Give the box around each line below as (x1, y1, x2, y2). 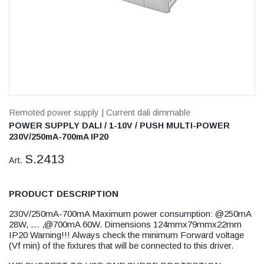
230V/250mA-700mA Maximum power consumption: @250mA (9, 209, 251, 219)
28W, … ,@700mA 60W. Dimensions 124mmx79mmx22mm (9, 219, 242, 229)
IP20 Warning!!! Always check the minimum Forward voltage (9, 230, 244, 240)
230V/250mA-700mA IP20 (9, 132, 108, 141)
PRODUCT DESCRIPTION (9, 189, 118, 199)
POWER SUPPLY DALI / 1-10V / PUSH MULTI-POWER (9, 121, 230, 130)
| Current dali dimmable (101, 107, 190, 117)
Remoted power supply (9, 107, 99, 117)
